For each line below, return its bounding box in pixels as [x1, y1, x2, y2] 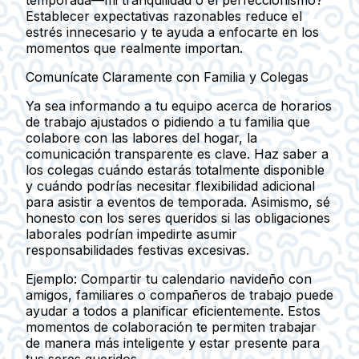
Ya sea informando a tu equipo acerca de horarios [26, 97, 332, 114]
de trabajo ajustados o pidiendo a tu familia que [26, 113, 310, 130]
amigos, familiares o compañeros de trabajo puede [26, 286, 333, 303]
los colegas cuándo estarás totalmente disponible [26, 161, 325, 178]
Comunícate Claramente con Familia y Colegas [26, 68, 309, 85]
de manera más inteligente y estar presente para [26, 334, 320, 351]
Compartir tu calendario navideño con [77, 270, 312, 287]
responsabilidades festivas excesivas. [26, 241, 249, 258]
